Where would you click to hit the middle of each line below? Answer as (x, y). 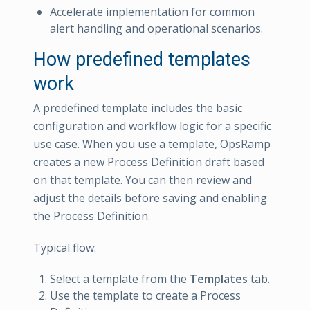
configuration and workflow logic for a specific (152, 126)
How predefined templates (142, 59)
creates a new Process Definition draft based (149, 162)
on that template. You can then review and (143, 180)
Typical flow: (65, 247)
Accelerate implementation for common (152, 11)
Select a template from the (120, 279)
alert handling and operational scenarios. (156, 28)
